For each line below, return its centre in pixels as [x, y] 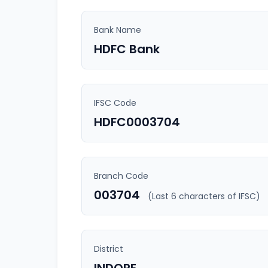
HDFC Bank [127, 49]
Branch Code [121, 176]
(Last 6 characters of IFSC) [204, 196]
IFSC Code [115, 103]
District [109, 249]
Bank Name [118, 30]
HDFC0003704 [137, 122]
